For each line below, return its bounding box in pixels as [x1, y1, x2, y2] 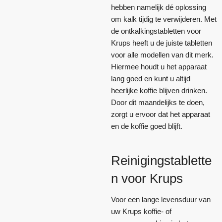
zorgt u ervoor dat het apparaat [111, 110, 210, 118]
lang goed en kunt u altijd [111, 74, 190, 83]
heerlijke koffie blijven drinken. [111, 86, 207, 95]
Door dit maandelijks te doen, [111, 98, 205, 107]
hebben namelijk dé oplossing [111, 2, 206, 11]
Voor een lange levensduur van [111, 195, 211, 204]
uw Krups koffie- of [111, 207, 171, 216]
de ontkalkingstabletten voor [111, 26, 201, 35]
